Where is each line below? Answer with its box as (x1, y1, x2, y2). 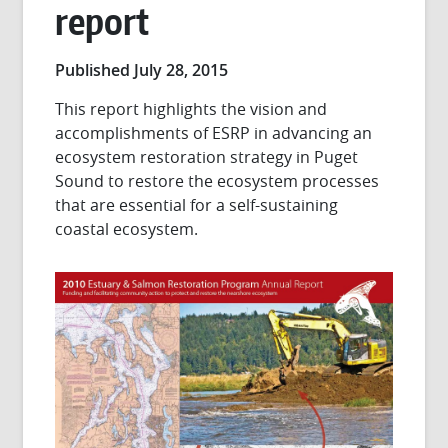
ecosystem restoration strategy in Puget (55, 146, 359, 168)
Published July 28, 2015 (55, 59, 229, 81)
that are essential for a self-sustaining (55, 194, 339, 216)
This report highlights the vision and (55, 98, 328, 120)
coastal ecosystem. (55, 218, 199, 240)
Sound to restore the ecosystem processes (55, 170, 380, 192)
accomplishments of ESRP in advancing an (55, 122, 373, 144)
